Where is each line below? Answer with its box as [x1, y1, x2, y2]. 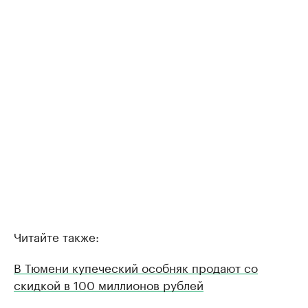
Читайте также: [14, 227, 99, 245]
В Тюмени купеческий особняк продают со [14, 258, 258, 276]
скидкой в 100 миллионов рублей [14, 275, 203, 293]
